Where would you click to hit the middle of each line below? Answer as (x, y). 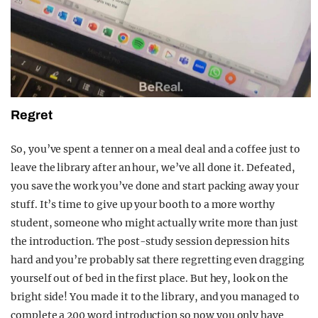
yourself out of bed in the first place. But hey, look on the (149, 278)
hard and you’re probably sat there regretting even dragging (158, 259)
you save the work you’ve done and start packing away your (155, 186)
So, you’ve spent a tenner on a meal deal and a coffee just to (155, 149)
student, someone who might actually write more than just (154, 223)
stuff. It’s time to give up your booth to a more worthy (143, 204)
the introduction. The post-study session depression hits (150, 241)
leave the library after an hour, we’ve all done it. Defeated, (153, 167)
